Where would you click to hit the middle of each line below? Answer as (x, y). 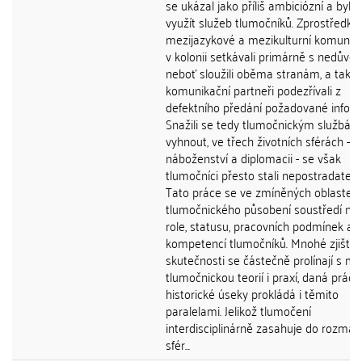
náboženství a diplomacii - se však (253, 158)
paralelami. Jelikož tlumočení (238, 310)
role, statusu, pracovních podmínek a (259, 225)
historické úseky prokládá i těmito (252, 293)
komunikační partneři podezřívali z (253, 90)
